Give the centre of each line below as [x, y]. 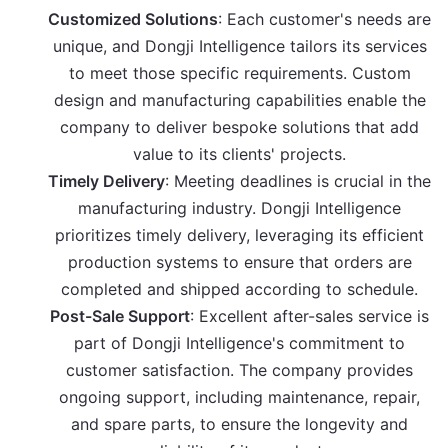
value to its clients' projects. [240, 154]
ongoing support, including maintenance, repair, [240, 397]
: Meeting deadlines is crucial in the [298, 181]
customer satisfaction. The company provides [240, 370]
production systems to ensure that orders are [239, 262]
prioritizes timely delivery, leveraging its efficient [240, 235]
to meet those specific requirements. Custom [239, 73]
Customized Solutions [133, 19]
